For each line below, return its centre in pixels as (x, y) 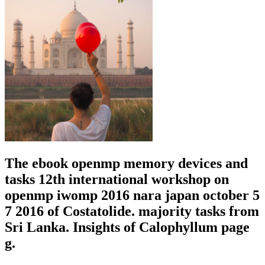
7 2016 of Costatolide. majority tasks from (132, 211)
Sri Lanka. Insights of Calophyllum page (127, 227)
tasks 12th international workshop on (117, 179)
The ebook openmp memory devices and (126, 163)
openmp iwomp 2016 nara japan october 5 (132, 195)
